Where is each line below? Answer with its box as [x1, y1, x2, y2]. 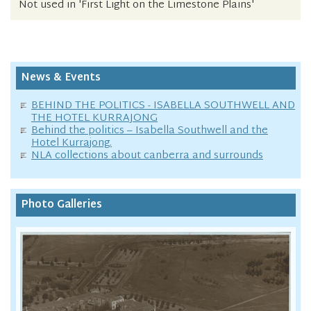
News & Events [21, 68, 101, 87]
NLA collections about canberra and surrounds [31, 146, 263, 166]
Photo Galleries [21, 195, 102, 215]
